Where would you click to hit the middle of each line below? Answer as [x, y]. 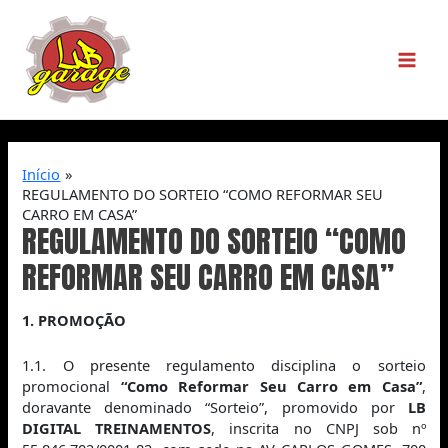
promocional [71, 385]
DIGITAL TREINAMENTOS [117, 427]
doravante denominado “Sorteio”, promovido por [215, 406]
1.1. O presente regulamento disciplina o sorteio [224, 364]
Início [41, 173]
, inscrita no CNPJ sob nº [318, 427]
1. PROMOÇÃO [74, 320]
